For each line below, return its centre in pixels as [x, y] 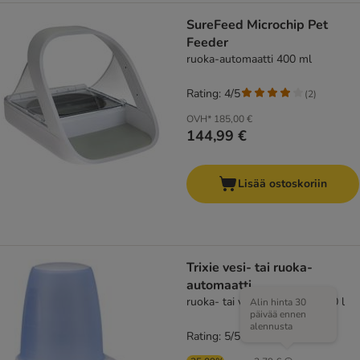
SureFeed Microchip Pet [257, 25]
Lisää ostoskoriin [282, 184]
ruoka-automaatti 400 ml [249, 59]
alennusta [271, 327]
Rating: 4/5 [213, 94]
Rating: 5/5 [213, 337]
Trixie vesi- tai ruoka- [250, 268]
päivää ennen [278, 315]
